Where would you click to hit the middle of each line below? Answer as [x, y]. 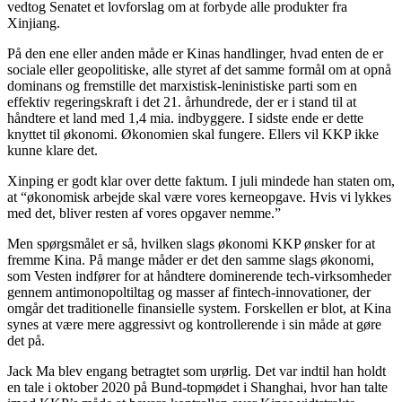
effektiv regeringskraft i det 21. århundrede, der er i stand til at [182, 101]
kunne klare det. [52, 150]
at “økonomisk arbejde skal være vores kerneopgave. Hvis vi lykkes [199, 197]
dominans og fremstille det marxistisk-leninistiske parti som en [182, 85]
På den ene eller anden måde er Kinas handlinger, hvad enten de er [195, 53]
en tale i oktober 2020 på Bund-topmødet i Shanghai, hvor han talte [197, 387]
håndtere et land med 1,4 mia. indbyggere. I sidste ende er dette [185, 118]
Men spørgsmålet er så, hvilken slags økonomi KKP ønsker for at [191, 243]
